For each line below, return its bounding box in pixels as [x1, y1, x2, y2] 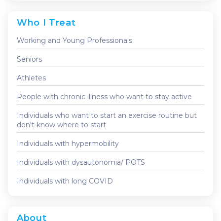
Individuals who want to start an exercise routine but [17, 110, 197, 120]
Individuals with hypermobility [17, 139, 119, 148]
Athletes [17, 73, 46, 82]
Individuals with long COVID [17, 176, 113, 185]
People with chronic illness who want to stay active [17, 92, 192, 101]
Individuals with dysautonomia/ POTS [17, 157, 145, 167]
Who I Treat [17, 17, 76, 28]
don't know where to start [17, 120, 106, 129]
